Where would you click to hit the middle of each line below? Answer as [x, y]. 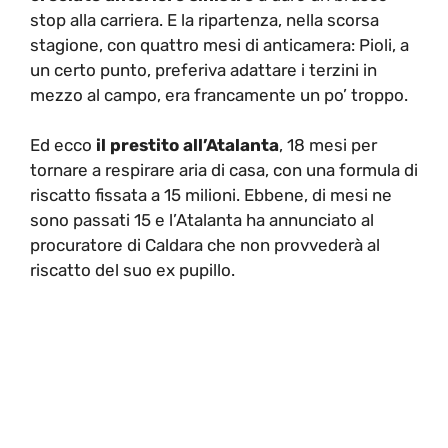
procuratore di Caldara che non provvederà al [205, 245]
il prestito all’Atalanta [187, 145]
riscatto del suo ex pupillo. [132, 270]
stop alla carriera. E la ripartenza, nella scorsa [204, 19]
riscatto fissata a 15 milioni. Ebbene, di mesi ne [211, 195]
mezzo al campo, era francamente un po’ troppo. [219, 94]
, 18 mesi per [328, 145]
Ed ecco [63, 145]
